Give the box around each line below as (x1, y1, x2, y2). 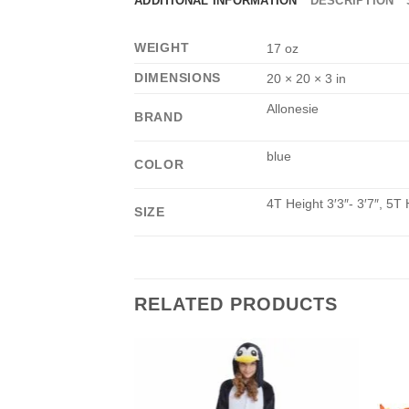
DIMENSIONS (134, 69, 222, 85)
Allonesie (267, 100, 320, 116)
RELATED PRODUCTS (134, 293, 338, 314)
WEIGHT (134, 39, 190, 55)
